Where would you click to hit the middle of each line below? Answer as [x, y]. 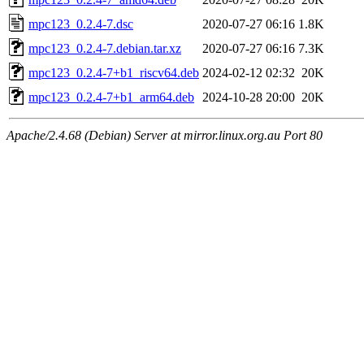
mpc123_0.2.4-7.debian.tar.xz [105, 48]
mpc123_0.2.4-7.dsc [81, 24]
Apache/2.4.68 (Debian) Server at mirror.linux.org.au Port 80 [165, 135]
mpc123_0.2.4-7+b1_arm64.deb [111, 97]
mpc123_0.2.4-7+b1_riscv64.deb [114, 72]
